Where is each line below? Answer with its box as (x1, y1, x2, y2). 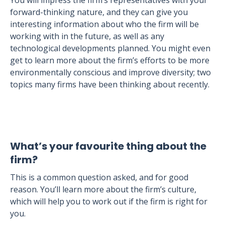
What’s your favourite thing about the (10, 139, 206, 153)
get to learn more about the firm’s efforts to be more (10, 55, 209, 66)
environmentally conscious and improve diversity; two (10, 67, 211, 78)
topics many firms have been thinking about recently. (10, 79, 209, 90)
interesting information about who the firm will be (10, 19, 199, 30)
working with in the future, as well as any (10, 31, 164, 42)
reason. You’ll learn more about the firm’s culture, (10, 184, 196, 195)
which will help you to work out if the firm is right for (10, 196, 207, 207)
